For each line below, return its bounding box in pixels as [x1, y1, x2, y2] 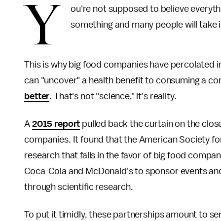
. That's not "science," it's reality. [49, 91, 181, 101]
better [24, 91, 50, 101]
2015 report [32, 119, 80, 129]
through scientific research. [24, 182, 133, 192]
